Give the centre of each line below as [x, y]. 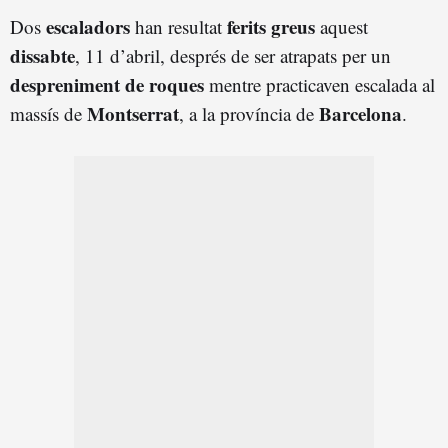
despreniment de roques [107, 85]
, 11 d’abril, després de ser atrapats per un [233, 56]
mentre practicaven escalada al [319, 85]
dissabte [42, 56]
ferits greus [271, 27]
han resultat [178, 27]
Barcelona [360, 114]
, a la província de [249, 114]
